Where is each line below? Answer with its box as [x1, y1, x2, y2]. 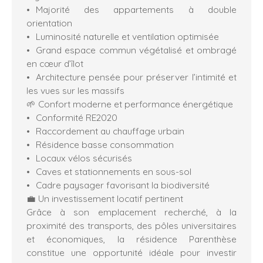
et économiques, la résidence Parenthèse [26, 232, 237, 245]
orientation [26, 16, 72, 29]
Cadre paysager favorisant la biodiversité [35, 178, 210, 191]
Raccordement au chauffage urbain [35, 124, 184, 137]
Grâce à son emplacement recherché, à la [26, 205, 237, 218]
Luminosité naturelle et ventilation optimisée [35, 30, 219, 42]
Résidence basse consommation [35, 138, 174, 150]
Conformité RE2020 [35, 111, 117, 123]
